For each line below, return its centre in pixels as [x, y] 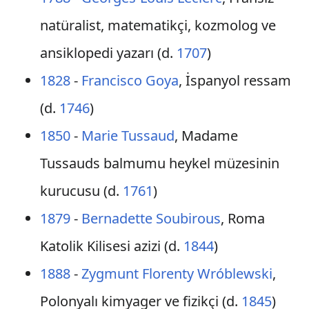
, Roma [242, 218]
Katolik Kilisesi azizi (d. [111, 246]
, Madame [206, 136]
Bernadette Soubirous [151, 218]
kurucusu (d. [81, 191]
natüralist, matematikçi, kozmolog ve [158, 25]
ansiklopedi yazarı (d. [108, 53]
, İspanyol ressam [235, 80]
